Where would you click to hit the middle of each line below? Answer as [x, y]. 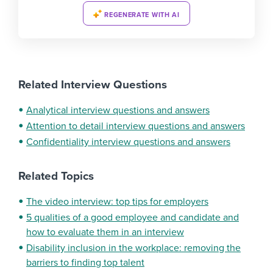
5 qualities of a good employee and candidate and [133, 218]
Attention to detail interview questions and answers [136, 126]
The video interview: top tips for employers [117, 202]
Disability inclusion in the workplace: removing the [133, 248]
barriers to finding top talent [85, 263]
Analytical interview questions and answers [118, 111]
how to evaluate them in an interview [105, 232]
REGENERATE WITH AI [142, 15]
